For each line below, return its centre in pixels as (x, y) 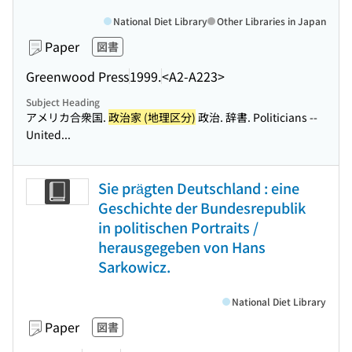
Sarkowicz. (134, 266)
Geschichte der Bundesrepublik (202, 207)
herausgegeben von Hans (182, 247)
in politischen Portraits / (178, 227)
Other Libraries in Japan (271, 21)
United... (48, 134)
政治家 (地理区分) (152, 117)
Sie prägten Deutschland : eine (199, 188)
